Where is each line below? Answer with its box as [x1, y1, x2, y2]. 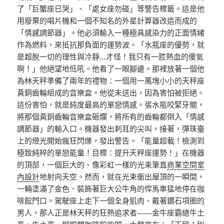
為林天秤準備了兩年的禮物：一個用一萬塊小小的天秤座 [17, 75, 205, 86]
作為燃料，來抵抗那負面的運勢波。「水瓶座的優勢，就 [17, 39, 205, 50]
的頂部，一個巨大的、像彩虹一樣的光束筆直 [17, 159, 167, 170]
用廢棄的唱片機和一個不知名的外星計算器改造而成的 [17, 15, 197, 26]
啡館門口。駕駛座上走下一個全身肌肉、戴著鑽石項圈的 [17, 195, 205, 206]
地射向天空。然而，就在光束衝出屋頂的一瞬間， [39, 171, 205, 182]
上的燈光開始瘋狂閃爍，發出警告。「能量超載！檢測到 [17, 135, 205, 146]
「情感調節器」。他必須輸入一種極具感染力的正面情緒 [17, 27, 205, 38]
